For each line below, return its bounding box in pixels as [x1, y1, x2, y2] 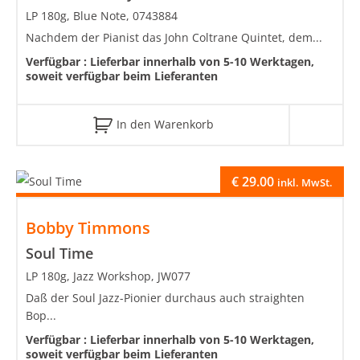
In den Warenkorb [116, 116, 214, 132]
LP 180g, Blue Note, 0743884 [26, 7, 178, 23]
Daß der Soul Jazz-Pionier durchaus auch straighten [26, 290, 305, 306]
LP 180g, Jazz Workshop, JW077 [26, 268, 190, 284]
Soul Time [26, 243, 93, 264]
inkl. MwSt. [277, 175, 333, 190]
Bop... [26, 308, 56, 324]
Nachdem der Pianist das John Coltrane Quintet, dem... [26, 29, 322, 45]
